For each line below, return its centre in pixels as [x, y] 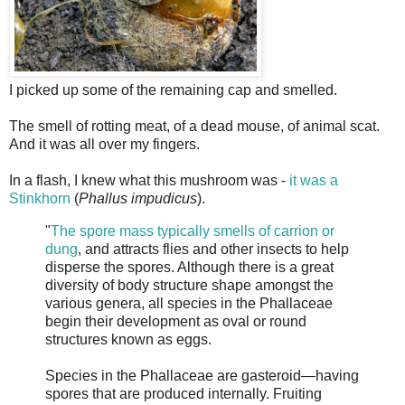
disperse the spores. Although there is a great [189, 268]
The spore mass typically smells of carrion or [193, 231]
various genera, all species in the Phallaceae [189, 304]
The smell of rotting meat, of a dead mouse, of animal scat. [194, 127]
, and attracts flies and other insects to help [213, 250]
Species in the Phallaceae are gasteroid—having [202, 376]
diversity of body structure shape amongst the [189, 286]
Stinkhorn [40, 199]
